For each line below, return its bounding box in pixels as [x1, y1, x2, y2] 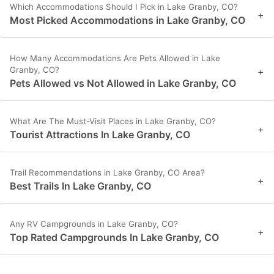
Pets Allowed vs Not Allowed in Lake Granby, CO [10, 77, 236, 90]
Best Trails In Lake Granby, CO [10, 180, 151, 193]
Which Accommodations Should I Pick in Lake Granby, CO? [10, 2, 238, 12]
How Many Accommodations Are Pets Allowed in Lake [10, 53, 220, 64]
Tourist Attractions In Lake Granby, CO [10, 128, 190, 141]
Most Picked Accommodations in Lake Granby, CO [10, 14, 245, 27]
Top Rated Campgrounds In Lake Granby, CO [10, 231, 219, 244]
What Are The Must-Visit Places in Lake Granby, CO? [10, 116, 216, 127]
